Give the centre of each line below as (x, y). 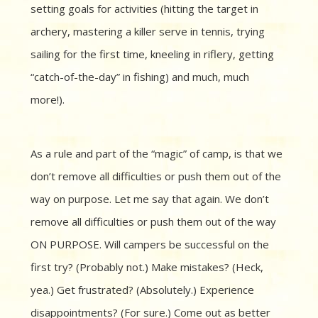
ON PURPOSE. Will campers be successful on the (150, 245)
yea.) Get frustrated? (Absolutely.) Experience (142, 290)
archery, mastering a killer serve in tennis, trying (148, 32)
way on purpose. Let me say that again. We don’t (150, 199)
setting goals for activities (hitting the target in (144, 9)
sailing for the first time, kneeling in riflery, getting (152, 54)
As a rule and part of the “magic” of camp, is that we (157, 154)
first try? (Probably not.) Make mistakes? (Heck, (147, 267)
